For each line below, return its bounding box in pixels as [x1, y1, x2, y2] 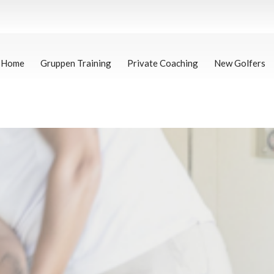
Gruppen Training [40, 57, 111, 68]
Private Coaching [127, 57, 198, 68]
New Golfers [214, 57, 265, 68]
